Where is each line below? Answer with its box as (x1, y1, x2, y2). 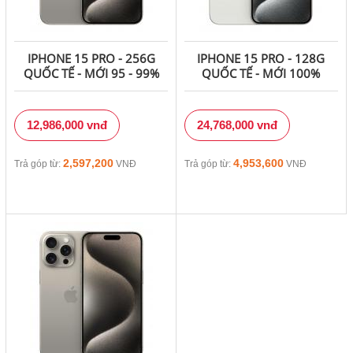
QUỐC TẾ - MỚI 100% (202, 65, 321, 82)
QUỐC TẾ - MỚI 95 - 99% (23, 65, 159, 82)
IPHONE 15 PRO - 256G (27, 50, 155, 67)
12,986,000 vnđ (27, 118, 108, 132)
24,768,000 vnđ (196, 118, 277, 132)
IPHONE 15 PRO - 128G (197, 50, 325, 67)
